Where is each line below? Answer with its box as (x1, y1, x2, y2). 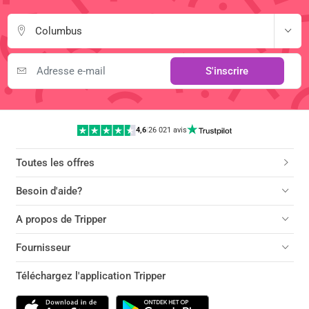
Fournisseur (15, 241, 70, 255)
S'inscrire (206, 64, 249, 77)
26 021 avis (148, 125, 188, 134)
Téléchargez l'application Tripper (15, 270, 166, 283)
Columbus (35, 24, 83, 37)
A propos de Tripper (15, 213, 106, 226)
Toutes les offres (15, 157, 94, 170)
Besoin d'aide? (15, 185, 82, 198)
